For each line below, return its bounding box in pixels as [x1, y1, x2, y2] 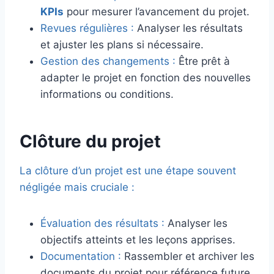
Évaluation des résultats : [40, 217, 165, 230]
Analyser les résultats [134, 22, 243, 35]
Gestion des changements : [40, 55, 176, 68]
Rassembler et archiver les [121, 250, 254, 263]
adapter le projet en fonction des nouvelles [40, 72, 251, 84]
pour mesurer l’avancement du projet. [64, 6, 250, 18]
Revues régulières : [40, 22, 134, 35]
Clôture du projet [20, 131, 161, 152]
